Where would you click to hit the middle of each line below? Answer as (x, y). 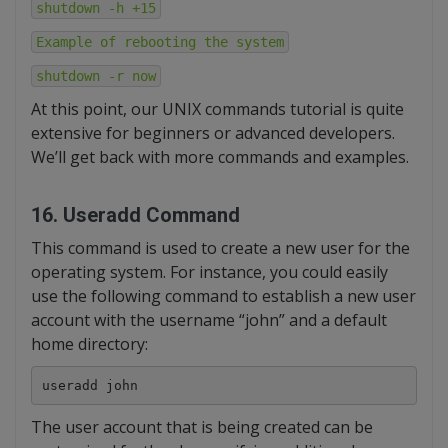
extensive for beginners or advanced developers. (213, 133)
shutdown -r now (96, 76)
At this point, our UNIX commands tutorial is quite (217, 109)
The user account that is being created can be (202, 427)
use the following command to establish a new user (223, 296)
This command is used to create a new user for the (220, 248)
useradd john (89, 385)
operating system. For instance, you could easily (209, 272)
